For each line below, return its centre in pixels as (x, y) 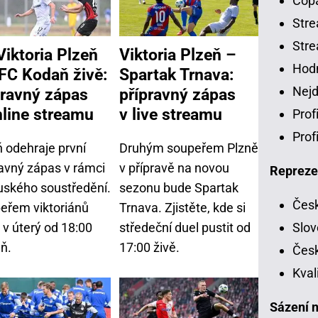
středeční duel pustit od (185, 227)
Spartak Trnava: (176, 75)
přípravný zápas (177, 95)
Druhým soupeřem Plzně (189, 148)
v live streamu (171, 115)
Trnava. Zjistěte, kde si (182, 207)
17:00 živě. (149, 247)
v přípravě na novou (174, 168)
